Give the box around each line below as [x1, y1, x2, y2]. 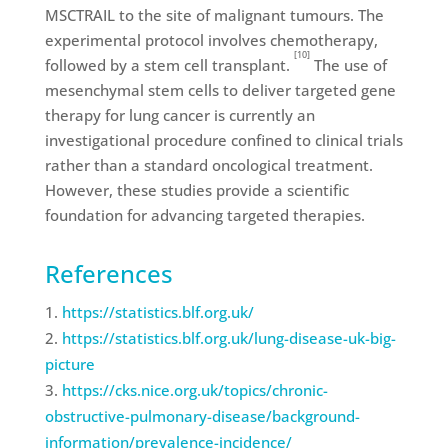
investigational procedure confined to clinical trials [44, 130, 403, 150]
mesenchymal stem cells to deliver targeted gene [44, 80, 396, 100]
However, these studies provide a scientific [44, 180, 349, 200]
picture [44, 354, 95, 374]
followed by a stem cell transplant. [44, 55, 294, 75]
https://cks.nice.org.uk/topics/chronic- [61, 380, 328, 400]
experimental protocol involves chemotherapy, [44, 30, 378, 50]
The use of [309, 55, 387, 75]
